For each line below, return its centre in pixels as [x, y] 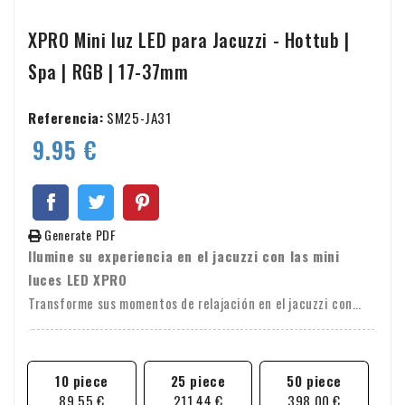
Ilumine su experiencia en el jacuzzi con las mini [184, 256]
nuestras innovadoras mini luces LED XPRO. [150, 327]
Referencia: [66, 118]
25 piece [198, 381]
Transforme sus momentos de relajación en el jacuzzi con [190, 303]
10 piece [81, 381]
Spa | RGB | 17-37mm [108, 72]
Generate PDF [79, 235]
